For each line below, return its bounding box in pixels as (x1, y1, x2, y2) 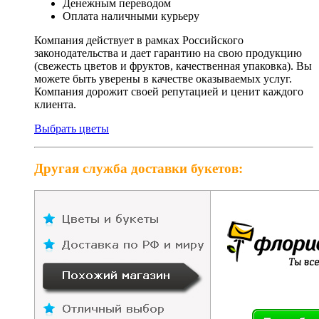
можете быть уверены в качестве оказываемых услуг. (34, 72, 292, 85)
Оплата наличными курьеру (63, 9, 199, 22)
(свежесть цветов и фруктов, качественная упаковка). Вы (34, 59, 312, 72)
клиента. (34, 98, 76, 110)
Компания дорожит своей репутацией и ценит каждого (34, 85, 303, 98)
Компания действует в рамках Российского (34, 33, 244, 46)
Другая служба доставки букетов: (34, 161, 243, 177)
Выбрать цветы (34, 122, 109, 135)
